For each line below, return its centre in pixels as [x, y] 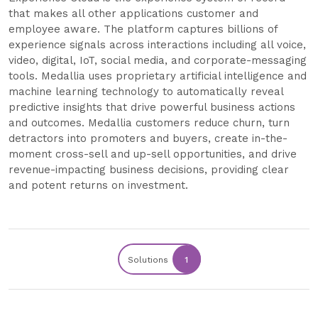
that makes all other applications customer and [133, 14]
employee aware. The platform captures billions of [143, 29]
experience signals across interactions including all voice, [157, 45]
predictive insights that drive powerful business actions [152, 108]
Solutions [149, 260]
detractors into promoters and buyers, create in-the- [148, 139]
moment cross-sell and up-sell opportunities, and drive [153, 154]
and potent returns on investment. [98, 186]
